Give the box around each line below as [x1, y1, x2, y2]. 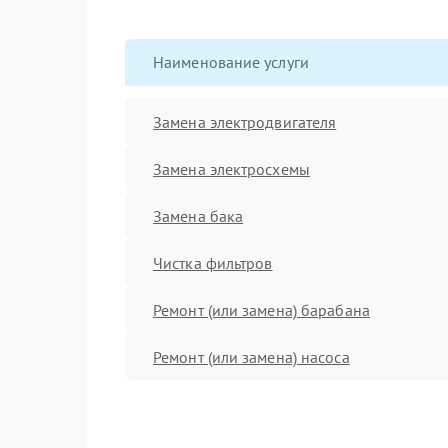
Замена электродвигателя [153, 111, 337, 132]
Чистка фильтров [153, 252, 273, 273]
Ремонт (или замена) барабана [153, 299, 370, 320]
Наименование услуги [153, 52, 309, 72]
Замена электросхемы [153, 158, 310, 179]
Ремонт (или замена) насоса [153, 346, 350, 367]
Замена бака [153, 205, 244, 226]
